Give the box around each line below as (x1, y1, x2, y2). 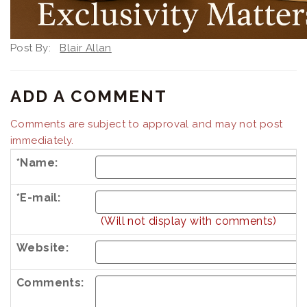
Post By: (10, 41, 60, 54)
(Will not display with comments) (101, 214, 277, 228)
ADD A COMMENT (10, 86, 167, 106)
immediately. (10, 134, 74, 147)
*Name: (16, 156, 58, 169)
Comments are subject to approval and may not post (10, 117, 283, 130)
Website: (16, 241, 69, 254)
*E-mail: (16, 191, 61, 204)
